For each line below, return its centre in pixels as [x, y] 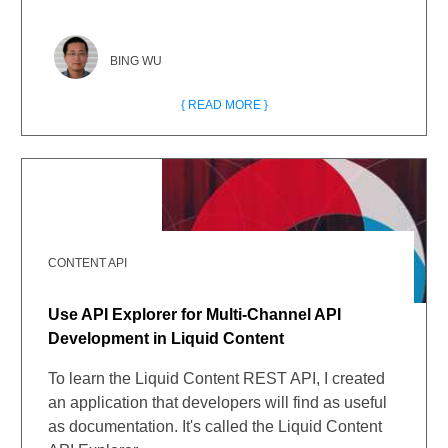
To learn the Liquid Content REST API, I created [217, 378]
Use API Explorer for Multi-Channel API [195, 314]
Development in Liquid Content [166, 338]
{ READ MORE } [224, 105]
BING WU [136, 61]
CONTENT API [88, 263]
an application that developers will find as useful [218, 402]
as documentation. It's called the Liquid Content [215, 426]
